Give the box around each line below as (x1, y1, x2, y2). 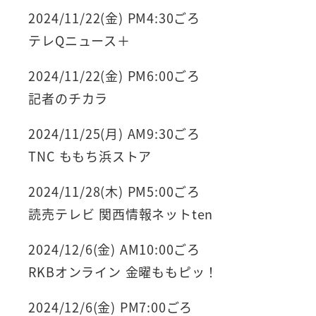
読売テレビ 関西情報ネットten (28, 204, 214, 223)
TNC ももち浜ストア (28, 146, 152, 165)
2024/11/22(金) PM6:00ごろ (28, 66, 200, 85)
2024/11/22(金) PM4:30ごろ (28, 8, 200, 27)
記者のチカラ (28, 88, 109, 107)
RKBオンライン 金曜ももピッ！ (28, 262, 219, 281)
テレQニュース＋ (28, 30, 130, 49)
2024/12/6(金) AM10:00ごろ (28, 239, 200, 258)
